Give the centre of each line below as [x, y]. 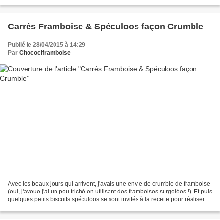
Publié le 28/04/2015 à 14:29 [47, 44]
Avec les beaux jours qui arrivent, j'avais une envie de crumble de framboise [109, 184]
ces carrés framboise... [38, 207]
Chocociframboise [45, 52]
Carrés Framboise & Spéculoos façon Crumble [106, 26]
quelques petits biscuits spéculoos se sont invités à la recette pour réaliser [106, 200]
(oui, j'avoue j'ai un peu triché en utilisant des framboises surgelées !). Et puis [110, 192]
